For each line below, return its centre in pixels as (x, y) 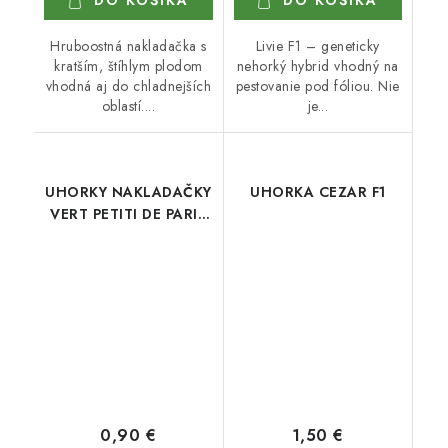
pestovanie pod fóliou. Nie (317, 86)
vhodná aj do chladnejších (128, 86)
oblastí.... (128, 106)
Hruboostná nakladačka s (128, 46)
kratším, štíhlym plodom (128, 66)
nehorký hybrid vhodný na (317, 66)
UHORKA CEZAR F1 (318, 192)
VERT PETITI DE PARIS (128, 214)
